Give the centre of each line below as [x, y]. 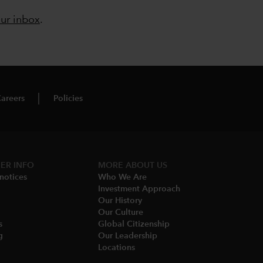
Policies [68, 98]
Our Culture [121, 212]
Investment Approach [139, 189]
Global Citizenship [134, 224]
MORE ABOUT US [133, 165]
